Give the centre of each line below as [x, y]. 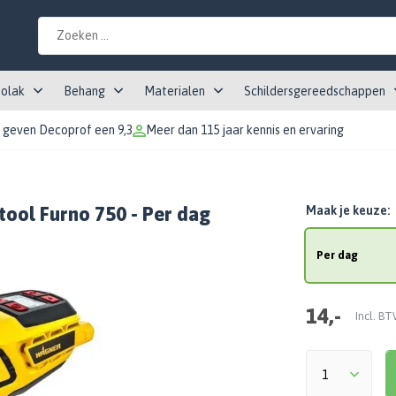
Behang [84, 91]
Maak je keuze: [347, 210]
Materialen [175, 91]
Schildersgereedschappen [315, 91]
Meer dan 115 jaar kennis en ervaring [245, 130]
